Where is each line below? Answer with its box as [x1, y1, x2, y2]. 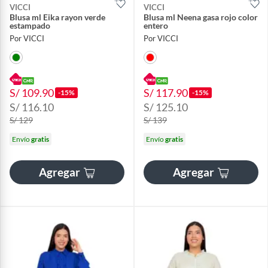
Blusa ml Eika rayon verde [10, 12, 105, 22]
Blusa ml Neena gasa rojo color [144, 12, 258, 22]
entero [144, 20, 168, 31]
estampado [10, 20, 50, 31]
